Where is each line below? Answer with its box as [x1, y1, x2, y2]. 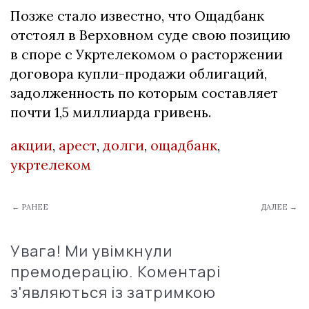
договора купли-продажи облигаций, [10, 65, 267, 82]
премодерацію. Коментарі [10, 261, 221, 282]
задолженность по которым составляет [10, 84, 278, 101]
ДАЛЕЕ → [261, 202, 297, 212]
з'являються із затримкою [10, 282, 216, 303]
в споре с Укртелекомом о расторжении [10, 46, 283, 63]
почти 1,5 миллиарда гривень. [10, 103, 211, 121]
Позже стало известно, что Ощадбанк [10, 7, 264, 24]
